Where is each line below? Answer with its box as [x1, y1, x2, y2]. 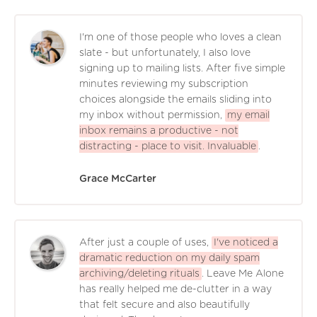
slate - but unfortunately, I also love [79, 48, 250, 59]
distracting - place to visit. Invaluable [79, 142, 256, 152]
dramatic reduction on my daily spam [79, 253, 260, 264]
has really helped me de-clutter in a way [79, 284, 272, 295]
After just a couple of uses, [79, 238, 209, 248]
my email [227, 110, 270, 121]
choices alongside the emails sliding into [79, 95, 272, 105]
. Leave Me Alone [202, 269, 284, 279]
